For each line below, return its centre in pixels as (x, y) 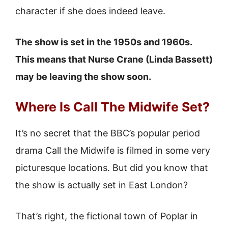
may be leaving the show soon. (83, 77)
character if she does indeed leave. (90, 11)
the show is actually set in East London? (102, 185)
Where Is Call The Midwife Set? (112, 107)
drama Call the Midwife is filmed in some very (113, 150)
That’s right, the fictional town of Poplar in (107, 216)
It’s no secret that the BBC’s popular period (108, 133)
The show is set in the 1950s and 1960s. (104, 42)
